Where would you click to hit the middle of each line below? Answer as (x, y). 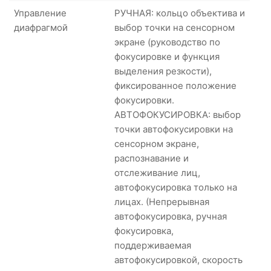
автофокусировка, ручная (171, 216)
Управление (40, 13)
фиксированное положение (175, 85)
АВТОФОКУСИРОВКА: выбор (178, 114)
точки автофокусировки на (174, 129)
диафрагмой (41, 27)
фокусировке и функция (167, 56)
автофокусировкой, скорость (178, 260)
